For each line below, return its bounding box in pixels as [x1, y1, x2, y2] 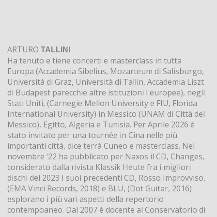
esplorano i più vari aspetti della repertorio [7, 194, 164, 205]
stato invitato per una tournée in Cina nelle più [7, 130, 177, 141]
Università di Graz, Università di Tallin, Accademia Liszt [7, 77, 204, 88]
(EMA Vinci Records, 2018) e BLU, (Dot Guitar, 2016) [7, 183, 192, 194]
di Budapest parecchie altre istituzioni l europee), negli [7, 87, 205, 98]
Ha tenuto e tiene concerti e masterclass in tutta [7, 55, 182, 66]
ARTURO [7, 44, 41, 55]
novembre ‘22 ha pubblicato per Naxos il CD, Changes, [7, 151, 204, 162]
